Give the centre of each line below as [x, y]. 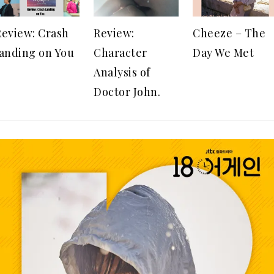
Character [120, 52]
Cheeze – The [229, 33]
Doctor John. [127, 91]
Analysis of [122, 72]
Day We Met [223, 52]
